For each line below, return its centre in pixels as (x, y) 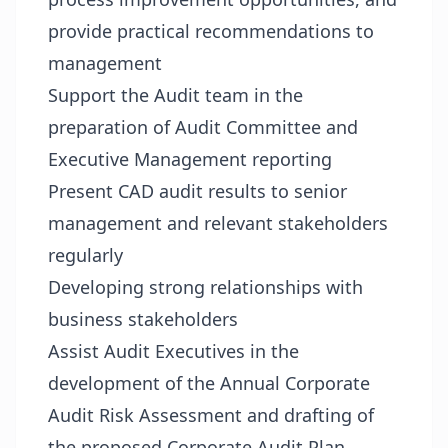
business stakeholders (143, 319)
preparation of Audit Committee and (203, 127)
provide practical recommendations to (211, 31)
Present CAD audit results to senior (197, 191)
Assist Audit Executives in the (173, 351)
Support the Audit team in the (175, 95)
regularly (85, 255)
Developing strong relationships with (205, 287)
